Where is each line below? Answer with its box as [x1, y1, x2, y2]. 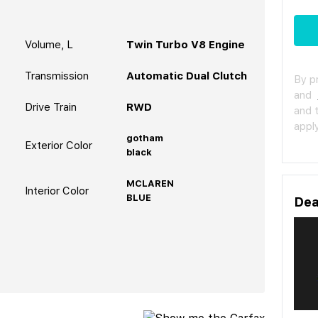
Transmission [24, 69, 89, 82]
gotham [126, 132, 163, 143]
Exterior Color [24, 138, 92, 152]
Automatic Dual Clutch [126, 69, 247, 82]
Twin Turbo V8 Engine [126, 38, 245, 51]
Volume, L [24, 38, 73, 51]
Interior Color [24, 184, 89, 197]
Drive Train [24, 100, 77, 114]
